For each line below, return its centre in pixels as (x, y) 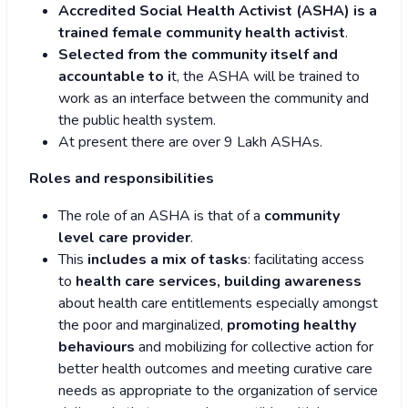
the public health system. (137, 121)
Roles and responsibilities (122, 179)
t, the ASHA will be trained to (265, 77)
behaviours (97, 347)
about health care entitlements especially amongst (218, 304)
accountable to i (115, 77)
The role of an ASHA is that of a (161, 216)
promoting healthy (291, 326)
